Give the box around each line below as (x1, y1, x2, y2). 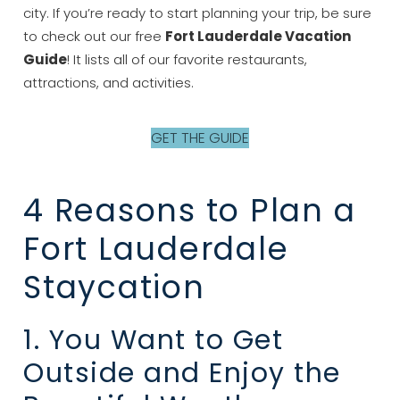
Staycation (23, 264, 205, 309)
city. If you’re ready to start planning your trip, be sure (23, 3, 372, 22)
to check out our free (23, 26, 166, 46)
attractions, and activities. (23, 72, 195, 92)
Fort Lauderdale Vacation (165, 26, 352, 46)
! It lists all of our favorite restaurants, (67, 49, 308, 69)
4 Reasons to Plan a (23, 187, 356, 232)
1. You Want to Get (23, 321, 284, 359)
